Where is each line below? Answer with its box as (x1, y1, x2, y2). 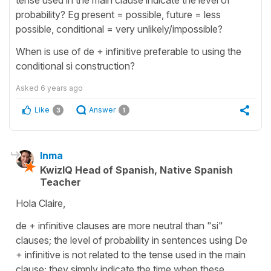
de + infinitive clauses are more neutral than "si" (16, 219, 223, 232)
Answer (89, 105, 116, 114)
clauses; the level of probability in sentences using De (16, 233, 247, 246)
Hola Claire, (16, 197, 65, 209)
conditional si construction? (16, 59, 135, 72)
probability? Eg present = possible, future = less (16, 8, 221, 21)
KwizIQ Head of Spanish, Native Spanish (40, 163, 233, 176)
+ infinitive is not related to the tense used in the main (16, 248, 246, 261)
